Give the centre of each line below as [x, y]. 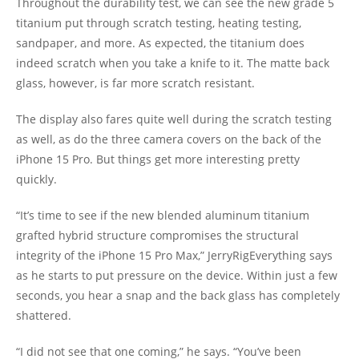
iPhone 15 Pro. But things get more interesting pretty [158, 159]
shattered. [44, 316]
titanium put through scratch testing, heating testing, [159, 23]
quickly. [36, 179]
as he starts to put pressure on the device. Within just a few [177, 276]
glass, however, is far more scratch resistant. [135, 83]
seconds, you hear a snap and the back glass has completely [178, 296]
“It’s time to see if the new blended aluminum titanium [163, 216]
